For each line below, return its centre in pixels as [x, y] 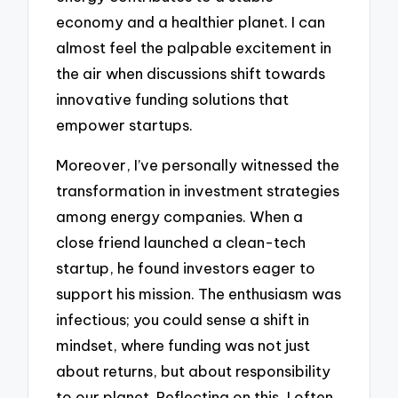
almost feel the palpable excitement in [194, 48]
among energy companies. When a [180, 216]
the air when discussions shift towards [191, 74]
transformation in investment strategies [198, 190]
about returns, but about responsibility [194, 370]
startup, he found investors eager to [186, 267]
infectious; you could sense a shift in [183, 319]
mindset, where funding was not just [183, 345]
